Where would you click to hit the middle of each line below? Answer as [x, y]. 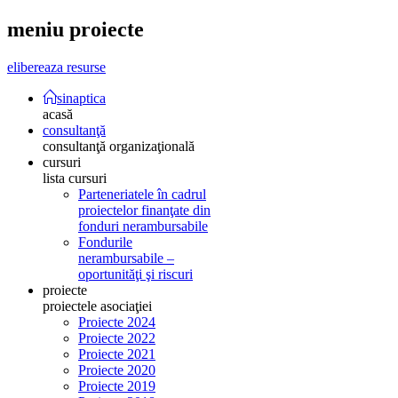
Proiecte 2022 [117, 338]
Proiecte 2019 [117, 386]
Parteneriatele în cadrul [142, 194]
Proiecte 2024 [117, 322]
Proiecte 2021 [117, 354]
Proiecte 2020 [117, 370]
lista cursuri [75, 178]
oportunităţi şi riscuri [135, 274]
